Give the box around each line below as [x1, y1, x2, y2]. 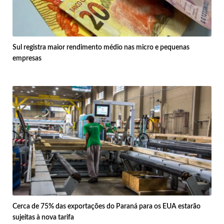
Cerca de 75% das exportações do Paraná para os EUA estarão [12, 202, 200, 210]
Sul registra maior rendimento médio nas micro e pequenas [12, 43, 189, 51]
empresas [12, 54, 41, 62]
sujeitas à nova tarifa [12, 213, 74, 221]
